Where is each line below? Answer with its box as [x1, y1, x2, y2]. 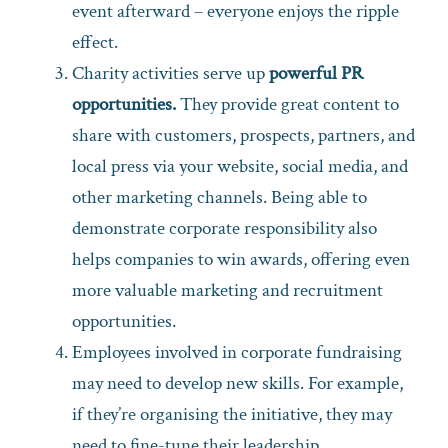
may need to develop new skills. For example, [72, 370, 403, 396]
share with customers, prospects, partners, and [72, 122, 415, 148]
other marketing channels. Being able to [72, 184, 367, 210]
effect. [72, 29, 118, 55]
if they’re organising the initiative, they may [72, 401, 392, 427]
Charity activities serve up [72, 60, 269, 86]
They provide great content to [180, 91, 399, 117]
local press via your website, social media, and [72, 153, 408, 179]
